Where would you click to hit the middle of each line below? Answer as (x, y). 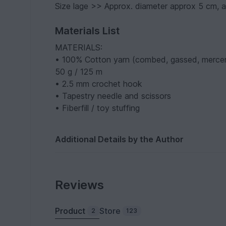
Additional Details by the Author (120, 139)
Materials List (88, 31)
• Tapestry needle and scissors (113, 96)
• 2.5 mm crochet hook (99, 84)
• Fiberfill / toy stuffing (98, 108)
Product (70, 211)
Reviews (80, 185)
